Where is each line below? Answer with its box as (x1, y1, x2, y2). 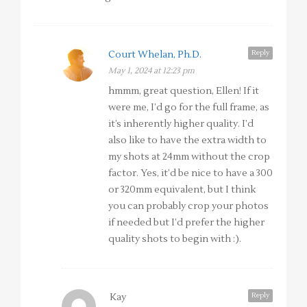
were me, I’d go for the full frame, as (108, 101, 269, 114)
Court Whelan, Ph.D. (108, 49, 201, 62)
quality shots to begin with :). (108, 233, 241, 246)
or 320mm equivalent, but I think (108, 184, 256, 197)
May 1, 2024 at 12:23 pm (108, 66, 195, 77)
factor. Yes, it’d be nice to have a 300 (108, 167, 273, 180)
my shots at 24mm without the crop (108, 151, 270, 164)
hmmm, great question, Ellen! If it (108, 85, 259, 98)
